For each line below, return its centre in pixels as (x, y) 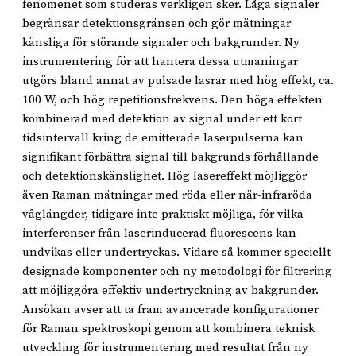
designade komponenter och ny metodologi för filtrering (177, 271)
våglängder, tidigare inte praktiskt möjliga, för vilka (163, 214)
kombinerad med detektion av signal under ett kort (162, 118)
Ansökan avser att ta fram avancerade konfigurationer (170, 309)
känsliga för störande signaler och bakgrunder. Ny (161, 42)
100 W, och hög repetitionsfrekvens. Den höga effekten (172, 99)
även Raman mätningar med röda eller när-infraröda (167, 195)
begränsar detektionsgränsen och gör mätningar (157, 23)
